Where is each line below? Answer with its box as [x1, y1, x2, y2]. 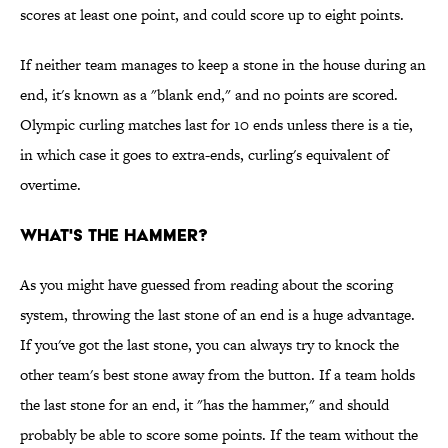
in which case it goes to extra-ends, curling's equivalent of [20, 144, 389, 166]
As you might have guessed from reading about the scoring [20, 274, 393, 296]
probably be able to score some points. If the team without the [20, 424, 418, 446]
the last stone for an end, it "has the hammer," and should [20, 394, 389, 416]
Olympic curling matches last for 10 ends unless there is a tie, [20, 114, 413, 136]
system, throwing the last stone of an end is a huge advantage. [20, 304, 415, 326]
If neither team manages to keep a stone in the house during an [20, 54, 426, 76]
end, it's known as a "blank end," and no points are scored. [20, 84, 398, 106]
